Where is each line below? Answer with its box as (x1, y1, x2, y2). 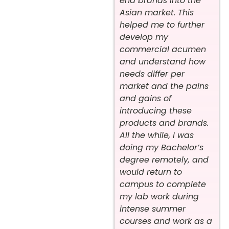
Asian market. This (120, 6, 194, 18)
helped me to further (120, 18, 204, 31)
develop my (120, 31, 168, 43)
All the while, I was (120, 129, 194, 141)
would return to (120, 166, 182, 178)
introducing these (120, 104, 192, 117)
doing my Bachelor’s (120, 141, 203, 153)
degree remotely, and (120, 153, 209, 166)
